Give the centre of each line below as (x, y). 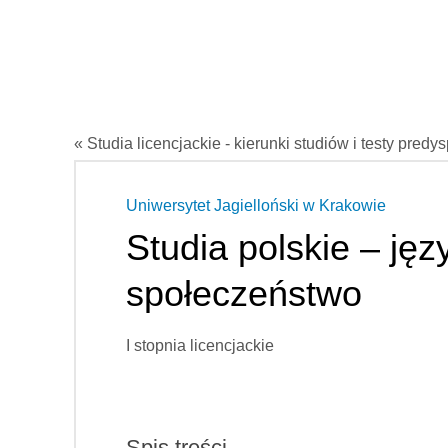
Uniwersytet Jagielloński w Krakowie (256, 205)
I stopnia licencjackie (200, 345)
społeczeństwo (244, 293)
